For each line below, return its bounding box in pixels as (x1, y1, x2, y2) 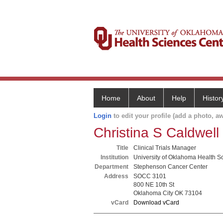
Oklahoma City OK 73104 (133, 190, 202, 197)
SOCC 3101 (133, 173, 166, 180)
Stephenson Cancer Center (133, 163, 208, 170)
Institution (101, 154, 128, 161)
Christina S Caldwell (94, 125, 219, 140)
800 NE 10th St (133, 181, 174, 188)
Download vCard (133, 199, 179, 206)
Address (104, 173, 128, 180)
